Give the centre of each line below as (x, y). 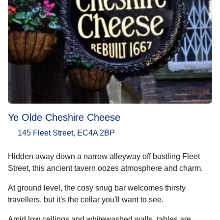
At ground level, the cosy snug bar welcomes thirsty (97, 188)
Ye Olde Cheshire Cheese (64, 117)
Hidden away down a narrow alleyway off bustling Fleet (104, 156)
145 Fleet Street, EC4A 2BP (66, 133)
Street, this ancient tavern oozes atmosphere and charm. (105, 168)
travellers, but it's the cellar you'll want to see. (86, 199)
